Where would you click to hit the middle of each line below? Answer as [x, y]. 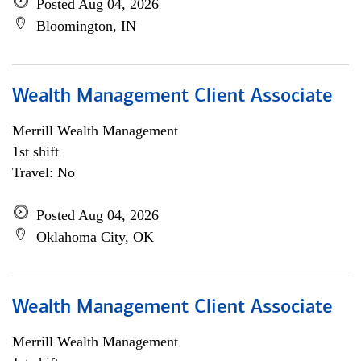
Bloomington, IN [86, 26]
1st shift [35, 151]
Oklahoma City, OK [95, 237]
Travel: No [44, 172]
